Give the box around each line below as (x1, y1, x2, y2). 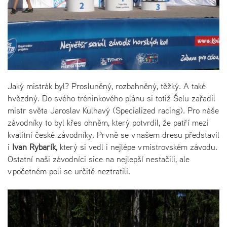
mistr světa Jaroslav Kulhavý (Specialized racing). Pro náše (8, 104, 219, 117)
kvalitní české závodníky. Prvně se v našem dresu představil (8, 128, 219, 141)
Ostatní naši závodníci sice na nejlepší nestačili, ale (8, 153, 190, 165)
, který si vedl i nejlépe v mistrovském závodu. (56, 140, 217, 153)
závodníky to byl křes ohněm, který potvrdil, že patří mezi (8, 116, 209, 129)
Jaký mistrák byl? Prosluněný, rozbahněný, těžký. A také (8, 80, 206, 92)
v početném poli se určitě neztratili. (8, 165, 130, 177)
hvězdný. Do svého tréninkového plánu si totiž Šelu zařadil (8, 92, 215, 104)
